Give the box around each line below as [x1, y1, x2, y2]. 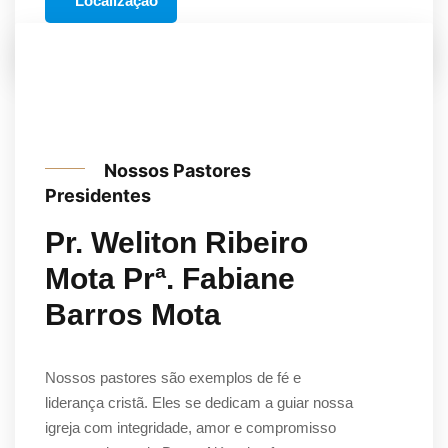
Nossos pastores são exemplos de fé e [45, 368, 301, 386]
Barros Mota [45, 297, 221, 331]
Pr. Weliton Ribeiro [45, 225, 308, 259]
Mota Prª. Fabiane [45, 261, 295, 295]
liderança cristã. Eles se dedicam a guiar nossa [45, 393, 353, 411]
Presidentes [45, 184, 155, 206]
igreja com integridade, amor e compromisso [45, 418, 336, 436]
